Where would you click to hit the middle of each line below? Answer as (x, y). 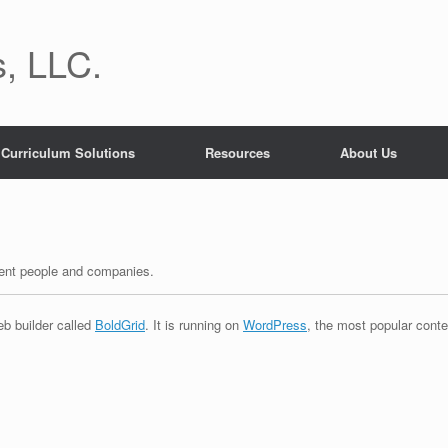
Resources (237, 152)
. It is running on (194, 324)
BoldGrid (120, 324)
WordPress (275, 324)
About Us (368, 152)
